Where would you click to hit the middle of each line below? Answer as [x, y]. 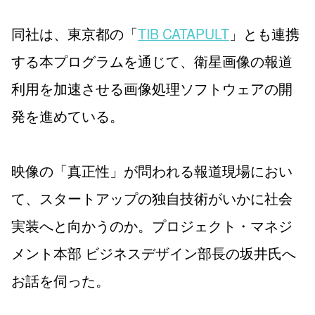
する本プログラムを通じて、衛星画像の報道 [152, 60]
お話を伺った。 [60, 280]
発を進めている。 [67, 115]
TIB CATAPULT [184, 33]
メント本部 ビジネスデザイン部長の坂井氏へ [154, 252]
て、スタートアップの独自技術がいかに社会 [152, 198]
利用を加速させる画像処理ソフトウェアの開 [152, 88]
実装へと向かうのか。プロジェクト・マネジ [152, 225]
